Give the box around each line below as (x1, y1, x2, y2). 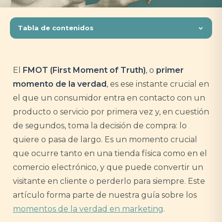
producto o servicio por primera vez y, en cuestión (13, 107, 209, 116)
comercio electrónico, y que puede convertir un (13, 163, 203, 172)
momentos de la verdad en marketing (13, 204, 164, 214)
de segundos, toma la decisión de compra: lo (13, 121, 187, 130)
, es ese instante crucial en (107, 79, 209, 89)
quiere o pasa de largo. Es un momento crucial (13, 135, 197, 144)
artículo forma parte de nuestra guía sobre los (13, 190, 197, 200)
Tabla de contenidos (18, 24, 94, 32)
